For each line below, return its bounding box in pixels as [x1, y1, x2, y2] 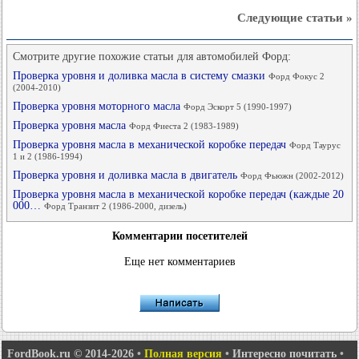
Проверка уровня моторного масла [13, 100, 184, 112]
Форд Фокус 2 [268, 71, 325, 81]
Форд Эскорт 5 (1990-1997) [184, 102, 292, 111]
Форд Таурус [289, 140, 341, 150]
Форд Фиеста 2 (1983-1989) [129, 121, 239, 131]
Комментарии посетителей [111, 230, 248, 242]
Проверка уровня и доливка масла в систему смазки [13, 70, 268, 82]
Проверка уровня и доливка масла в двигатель [13, 169, 240, 181]
